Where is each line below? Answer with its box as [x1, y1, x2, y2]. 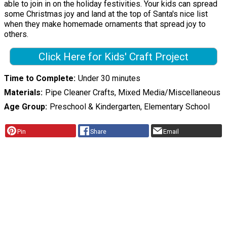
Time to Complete [4, 73, 73, 84]
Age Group [4, 102, 45, 112]
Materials [4, 88, 41, 98]
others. [4, 29, 28, 39]
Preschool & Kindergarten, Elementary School [49, 102, 210, 112]
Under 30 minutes [78, 73, 140, 84]
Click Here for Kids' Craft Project [38, 50, 188, 63]
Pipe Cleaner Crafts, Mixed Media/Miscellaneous [45, 88, 220, 98]
